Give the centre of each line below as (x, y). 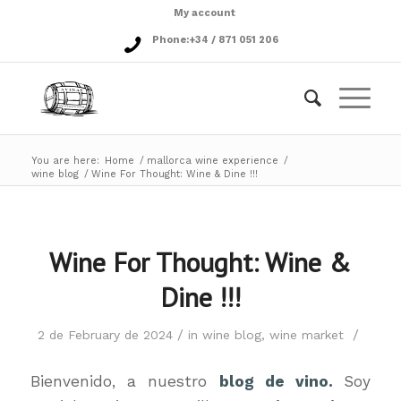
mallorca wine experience (212, 161)
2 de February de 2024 (105, 335)
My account (205, 13)
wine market (306, 335)
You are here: (65, 161)
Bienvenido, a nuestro (124, 381)
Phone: (170, 40)
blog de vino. (282, 381)
